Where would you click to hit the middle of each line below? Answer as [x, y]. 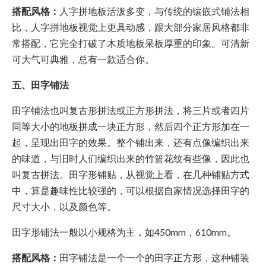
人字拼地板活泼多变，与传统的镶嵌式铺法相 [154, 11]
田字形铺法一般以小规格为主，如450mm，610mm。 [124, 232]
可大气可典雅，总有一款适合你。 [83, 59]
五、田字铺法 [40, 85]
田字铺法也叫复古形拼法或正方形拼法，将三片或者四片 [131, 110]
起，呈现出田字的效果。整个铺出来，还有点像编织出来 [131, 142]
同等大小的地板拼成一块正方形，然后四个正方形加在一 [131, 126]
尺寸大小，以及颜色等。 [64, 207]
